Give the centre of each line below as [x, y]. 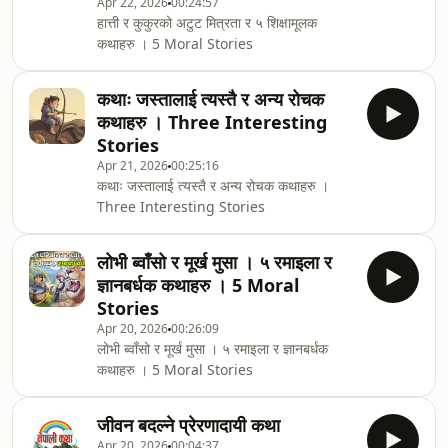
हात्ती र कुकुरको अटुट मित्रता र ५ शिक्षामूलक [207, 22]
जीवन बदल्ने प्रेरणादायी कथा [188, 425]
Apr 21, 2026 [132, 165]
